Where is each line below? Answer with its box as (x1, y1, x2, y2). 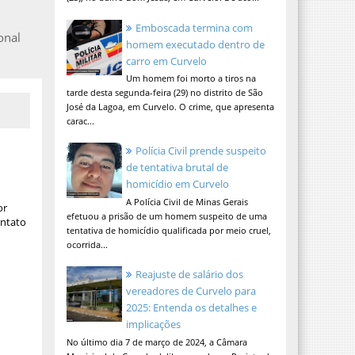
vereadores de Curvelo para (125, 284, 256, 299)
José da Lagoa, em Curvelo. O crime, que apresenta (66, 101, 274, 113)
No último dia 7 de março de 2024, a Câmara (66, 335, 247, 348)
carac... (66, 115, 94, 128)
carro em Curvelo (125, 53, 207, 68)
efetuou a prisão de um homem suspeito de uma (66, 210, 267, 223)
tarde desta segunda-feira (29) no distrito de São (66, 86, 263, 99)
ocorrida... (66, 239, 108, 251)
